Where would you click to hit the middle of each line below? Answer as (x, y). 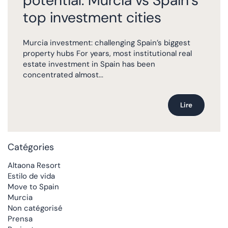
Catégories (31, 147)
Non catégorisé (35, 208)
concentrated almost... (63, 75)
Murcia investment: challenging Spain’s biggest (107, 43)
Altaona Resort (34, 165)
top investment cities (92, 17)
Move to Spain (33, 187)
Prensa (20, 219)
